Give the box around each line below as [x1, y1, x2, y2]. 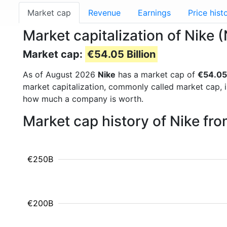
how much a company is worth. [23, 94, 143, 104]
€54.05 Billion [87, 48, 156, 60]
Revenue [88, 8, 121, 18]
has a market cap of [116, 69, 198, 80]
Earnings [138, 8, 171, 18]
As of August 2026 [23, 69, 98, 80]
